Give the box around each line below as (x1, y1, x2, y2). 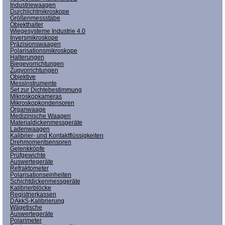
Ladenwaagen (10, 125, 50, 133)
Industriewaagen (10, 1, 56, 9)
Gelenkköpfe (10, 145, 45, 152)
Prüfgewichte (10, 151, 46, 159)
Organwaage (10, 105, 46, 113)
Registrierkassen (10, 190, 56, 198)
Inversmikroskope (10, 34, 58, 41)
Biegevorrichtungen (10, 60, 64, 67)
